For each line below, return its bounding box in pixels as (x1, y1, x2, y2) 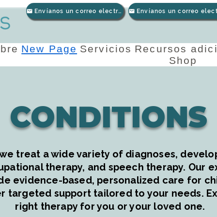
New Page (21, 43, 77, 54)
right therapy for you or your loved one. (15, 201, 205, 212)
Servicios (80, 43, 132, 54)
